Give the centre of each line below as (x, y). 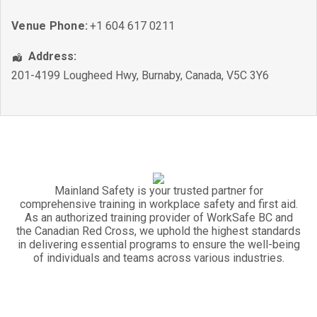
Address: (52, 56)
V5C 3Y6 (248, 75)
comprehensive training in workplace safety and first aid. (158, 204)
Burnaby (161, 75)
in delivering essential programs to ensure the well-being (158, 244)
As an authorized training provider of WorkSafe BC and (158, 218)
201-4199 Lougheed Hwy (74, 75)
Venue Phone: (50, 26)
